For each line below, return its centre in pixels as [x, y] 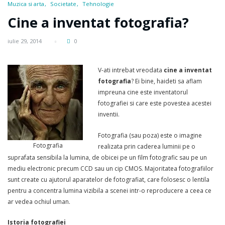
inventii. [109, 115]
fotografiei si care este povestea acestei [155, 103]
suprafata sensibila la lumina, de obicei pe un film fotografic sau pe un [107, 157]
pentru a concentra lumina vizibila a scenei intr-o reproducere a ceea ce [109, 190]
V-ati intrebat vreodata [131, 70]
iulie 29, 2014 [25, 41]
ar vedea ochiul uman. [39, 201]
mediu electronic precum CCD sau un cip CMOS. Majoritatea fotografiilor [110, 168]
